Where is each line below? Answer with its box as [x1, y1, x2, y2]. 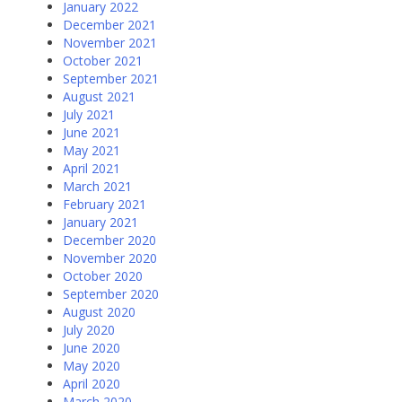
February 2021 [63, 196, 146, 214]
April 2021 [63, 160, 120, 178]
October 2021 [63, 52, 143, 70]
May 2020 [63, 357, 120, 375]
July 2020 [63, 321, 115, 339]
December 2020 [63, 232, 156, 249]
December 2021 [63, 16, 156, 34]
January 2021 [63, 214, 138, 232]
